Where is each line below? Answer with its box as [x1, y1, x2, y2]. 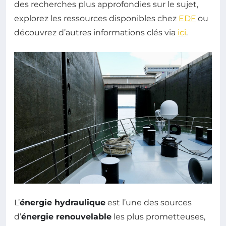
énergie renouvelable [21, 211, 111, 221]
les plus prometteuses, [111, 211, 205, 221]
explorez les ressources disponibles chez [14, 13, 179, 23]
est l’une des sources [105, 197, 192, 207]
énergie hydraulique [20, 197, 105, 207]
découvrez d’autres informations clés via [14, 27, 178, 37]
